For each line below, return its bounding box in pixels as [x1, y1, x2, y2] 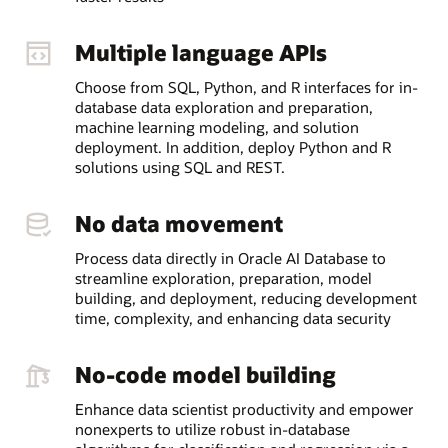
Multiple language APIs [74, 36, 327, 67]
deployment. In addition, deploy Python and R [74, 137, 391, 158]
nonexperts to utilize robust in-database [74, 419, 350, 440]
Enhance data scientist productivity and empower [74, 399, 414, 420]
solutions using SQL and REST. [74, 157, 285, 178]
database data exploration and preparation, [74, 97, 373, 118]
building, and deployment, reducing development [74, 288, 417, 309]
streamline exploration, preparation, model [74, 268, 372, 289]
